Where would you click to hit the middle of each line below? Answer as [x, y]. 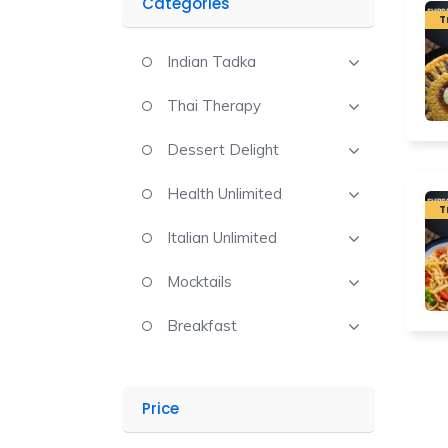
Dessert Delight [223, 149]
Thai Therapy [214, 105]
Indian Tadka [211, 61]
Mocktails [199, 281]
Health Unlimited [224, 193]
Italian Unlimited [222, 237]
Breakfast [202, 325]
